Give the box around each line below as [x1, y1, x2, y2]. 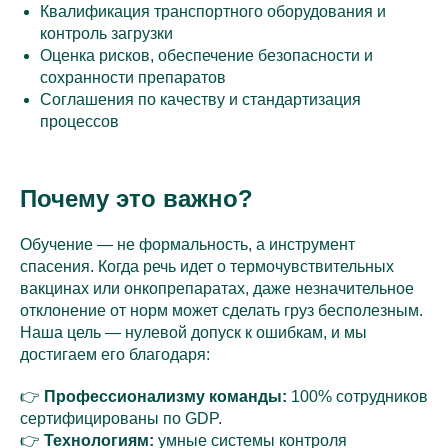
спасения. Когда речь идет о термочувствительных [20, 258, 394, 276]
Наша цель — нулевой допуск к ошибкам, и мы [20, 324, 367, 342]
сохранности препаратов [40, 69, 226, 87]
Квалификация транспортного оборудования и [40, 3, 386, 21]
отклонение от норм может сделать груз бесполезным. [20, 302, 423, 320]
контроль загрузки [40, 25, 173, 43]
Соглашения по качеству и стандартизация [40, 91, 361, 109]
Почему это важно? [20, 185, 253, 213]
